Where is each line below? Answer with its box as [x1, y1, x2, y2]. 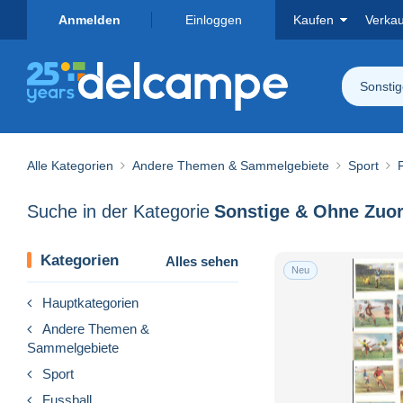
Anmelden [58, 13, 121, 27]
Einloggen [184, 13, 242, 27]
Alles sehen [166, 253, 238, 269]
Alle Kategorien [27, 157, 113, 173]
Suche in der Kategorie [27, 201, 210, 222]
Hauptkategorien [42, 294, 139, 310]
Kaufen [293, 13, 334, 27]
